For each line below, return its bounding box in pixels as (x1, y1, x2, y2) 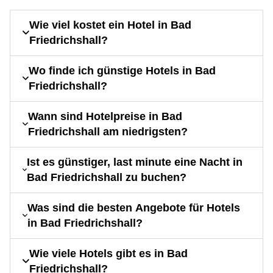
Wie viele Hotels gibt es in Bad (29, 247, 188, 260)
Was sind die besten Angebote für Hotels (27, 201, 241, 214)
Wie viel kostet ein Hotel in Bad (29, 18, 192, 31)
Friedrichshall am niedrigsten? (27, 125, 188, 138)
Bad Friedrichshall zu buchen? (27, 171, 187, 183)
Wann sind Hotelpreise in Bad (27, 110, 182, 122)
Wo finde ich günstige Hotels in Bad (29, 64, 216, 77)
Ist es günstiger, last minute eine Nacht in (27, 155, 243, 168)
